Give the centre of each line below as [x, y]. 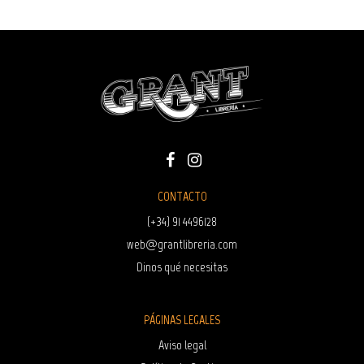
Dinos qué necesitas [182, 267]
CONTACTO [182, 197]
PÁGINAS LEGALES [182, 320]
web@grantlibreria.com [182, 245]
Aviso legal [182, 345]
